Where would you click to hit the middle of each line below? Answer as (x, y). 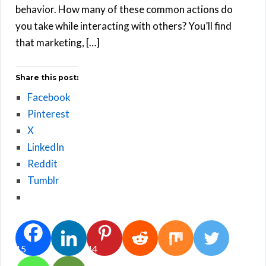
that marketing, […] (58, 42)
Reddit (42, 163)
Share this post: (47, 77)
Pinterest (48, 113)
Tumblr (43, 180)
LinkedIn (46, 147)
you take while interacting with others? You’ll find (123, 26)
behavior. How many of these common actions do (124, 9)
